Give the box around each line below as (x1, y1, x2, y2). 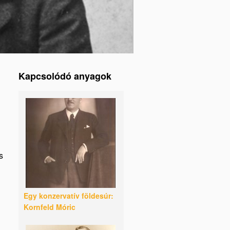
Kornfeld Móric (24, 202, 75, 212)
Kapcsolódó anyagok (18, 69, 111, 83)
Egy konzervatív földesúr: (24, 190, 113, 201)
